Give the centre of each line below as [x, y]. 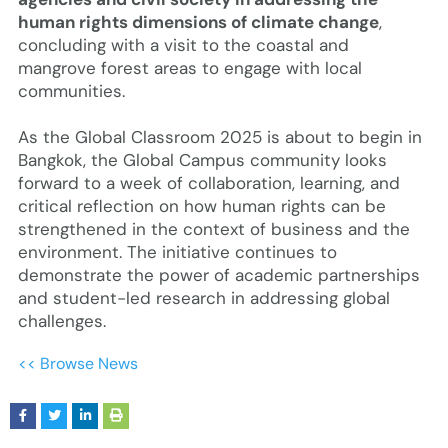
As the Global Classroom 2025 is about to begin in [219, 136]
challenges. [61, 320]
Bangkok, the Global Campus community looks [202, 159]
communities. [71, 90]
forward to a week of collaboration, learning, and [208, 182]
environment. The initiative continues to [177, 251]
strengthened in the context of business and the [213, 228]
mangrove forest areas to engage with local [189, 67]
